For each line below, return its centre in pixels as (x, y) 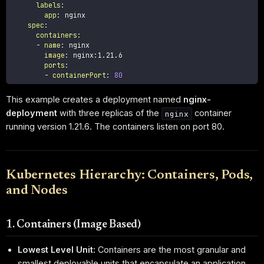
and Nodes (37, 191)
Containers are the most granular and (171, 249)
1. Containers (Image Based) (74, 225)
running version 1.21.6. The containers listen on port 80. (115, 127)
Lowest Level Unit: (57, 249)
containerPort (80, 75)
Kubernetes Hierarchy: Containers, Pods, (130, 176)
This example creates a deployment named (95, 100)
